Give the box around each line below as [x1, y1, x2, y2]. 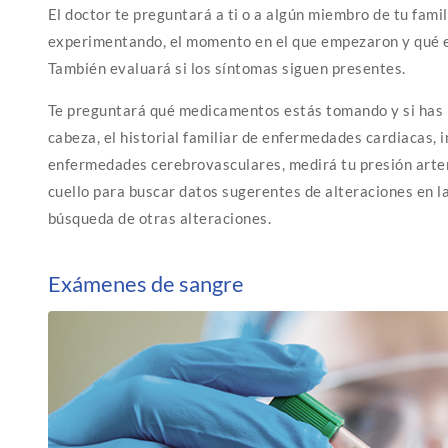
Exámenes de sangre [47, 269, 244, 297]
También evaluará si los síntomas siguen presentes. [47, 58, 406, 77]
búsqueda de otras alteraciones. [47, 208, 272, 227]
